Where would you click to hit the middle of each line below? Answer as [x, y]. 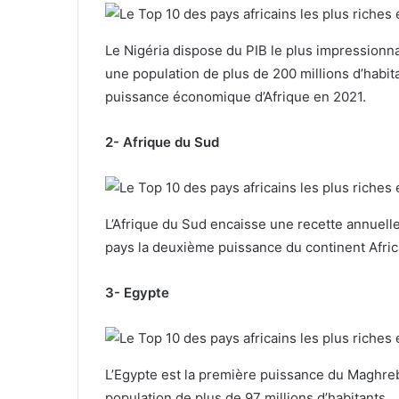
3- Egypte [137, 292]
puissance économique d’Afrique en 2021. [236, 96]
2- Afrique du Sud [162, 142]
